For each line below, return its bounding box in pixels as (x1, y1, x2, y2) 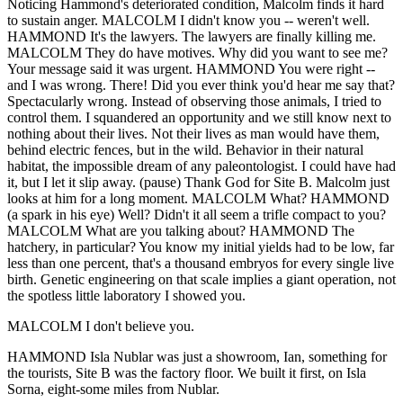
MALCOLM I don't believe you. (7, 318, 194, 334)
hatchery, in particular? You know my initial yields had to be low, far (7, 238, 394, 255)
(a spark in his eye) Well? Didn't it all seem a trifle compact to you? (7, 206, 386, 222)
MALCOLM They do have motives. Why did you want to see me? (7, 44, 388, 60)
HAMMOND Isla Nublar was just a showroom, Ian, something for (7, 348, 387, 364)
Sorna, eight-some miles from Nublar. (7, 381, 219, 397)
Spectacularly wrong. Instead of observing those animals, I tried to (7, 93, 381, 109)
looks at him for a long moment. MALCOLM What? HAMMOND (7, 190, 390, 206)
